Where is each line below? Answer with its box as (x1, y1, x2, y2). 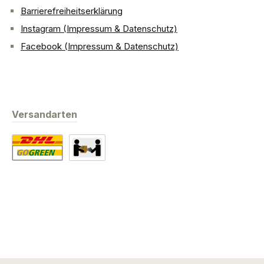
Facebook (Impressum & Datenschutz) (21, 41, 179, 52)
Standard (11, 161, 47, 173)
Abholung (68, 161, 106, 173)
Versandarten (12, 108, 77, 121)
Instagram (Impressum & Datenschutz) (21, 23, 177, 35)
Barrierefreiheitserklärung (21, 5, 123, 17)
